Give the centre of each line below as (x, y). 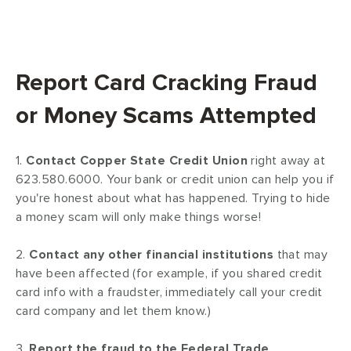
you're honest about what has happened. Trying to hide (173, 199)
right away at (287, 161)
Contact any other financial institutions (152, 255)
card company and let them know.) (114, 311)
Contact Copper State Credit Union (137, 161)
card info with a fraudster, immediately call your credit (169, 293)
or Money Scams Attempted (166, 116)
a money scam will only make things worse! (140, 217)
